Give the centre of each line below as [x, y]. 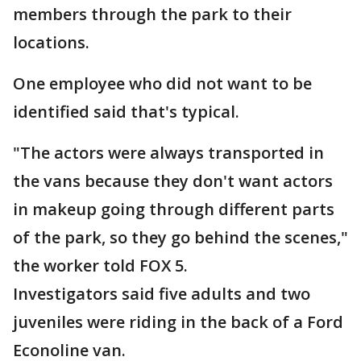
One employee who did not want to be [162, 83]
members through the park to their [152, 14]
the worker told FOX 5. [100, 266]
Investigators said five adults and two [162, 294]
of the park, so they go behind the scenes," [180, 237]
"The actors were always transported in [168, 153]
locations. [51, 42]
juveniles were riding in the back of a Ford [178, 322]
